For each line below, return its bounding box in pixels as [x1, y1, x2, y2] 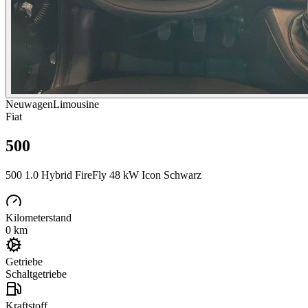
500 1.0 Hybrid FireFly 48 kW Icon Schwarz [5, 168, 201, 181]
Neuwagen [5, 98, 53, 110]
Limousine [53, 98, 99, 110]
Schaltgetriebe [5, 267, 67, 280]
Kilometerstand [5, 211, 71, 223]
